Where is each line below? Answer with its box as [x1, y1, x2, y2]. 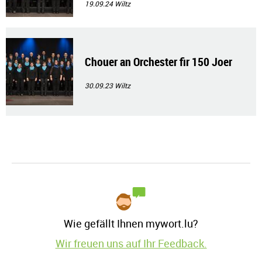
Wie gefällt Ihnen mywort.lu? [64, 216, 198, 230]
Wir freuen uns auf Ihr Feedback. [55, 236, 207, 250]
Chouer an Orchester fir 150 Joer [85, 54, 232, 70]
